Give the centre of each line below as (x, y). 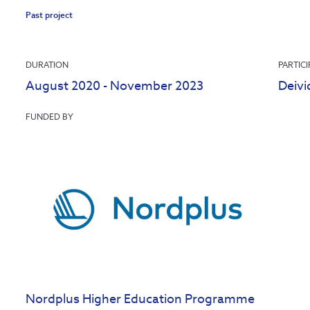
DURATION (47, 65)
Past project (49, 15)
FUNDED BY (50, 117)
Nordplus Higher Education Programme (140, 299)
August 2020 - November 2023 (115, 85)
